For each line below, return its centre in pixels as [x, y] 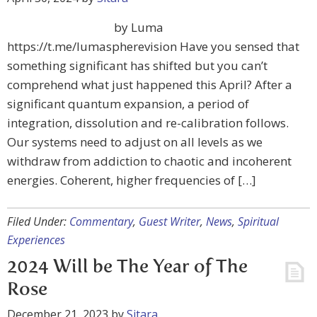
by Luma [139, 27]
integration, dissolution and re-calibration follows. [148, 123]
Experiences [36, 240]
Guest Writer [169, 221]
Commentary [101, 221]
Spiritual [258, 221]
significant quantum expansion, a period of [128, 104]
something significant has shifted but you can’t [137, 65]
